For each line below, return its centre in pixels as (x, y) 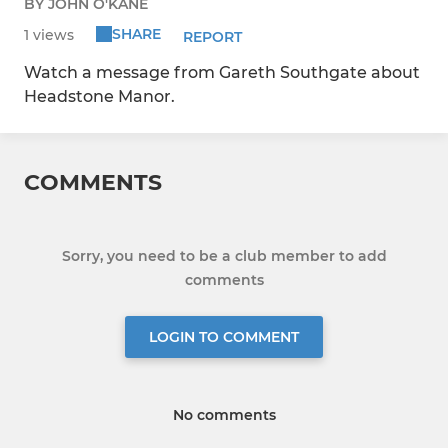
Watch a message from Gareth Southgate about (222, 72)
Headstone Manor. (99, 96)
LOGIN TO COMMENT (224, 336)
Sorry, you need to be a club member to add (224, 255)
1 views (49, 34)
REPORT (213, 36)
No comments (224, 414)
